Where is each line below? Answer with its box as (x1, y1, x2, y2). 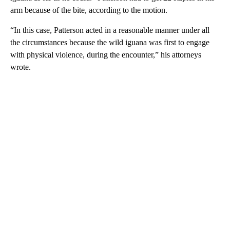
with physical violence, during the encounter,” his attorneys (10, 50, 201, 59)
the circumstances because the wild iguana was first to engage (10, 37, 209, 47)
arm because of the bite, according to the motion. (10, 5, 167, 14)
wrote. (10, 62, 31, 71)
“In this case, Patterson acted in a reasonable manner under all (10, 25, 209, 34)
